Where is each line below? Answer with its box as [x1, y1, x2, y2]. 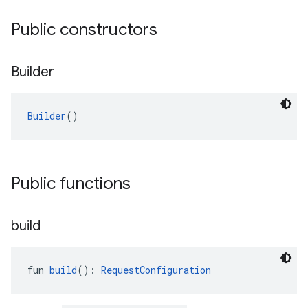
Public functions [11, 173, 131, 194]
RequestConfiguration [101, 263, 211, 276]
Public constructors [11, 19, 157, 40]
